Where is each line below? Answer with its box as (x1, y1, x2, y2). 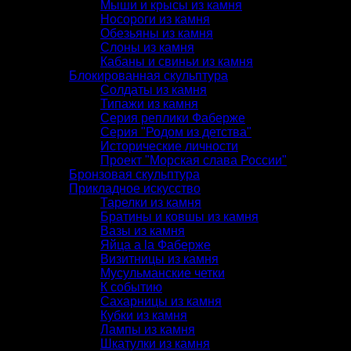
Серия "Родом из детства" (100, 125, 251, 139)
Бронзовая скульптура (69, 167, 200, 181)
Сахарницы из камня (100, 294, 222, 308)
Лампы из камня (100, 322, 195, 336)
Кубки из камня (100, 308, 187, 322)
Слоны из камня (100, 40, 194, 54)
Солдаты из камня (100, 82, 207, 96)
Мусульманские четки (100, 266, 225, 280)
